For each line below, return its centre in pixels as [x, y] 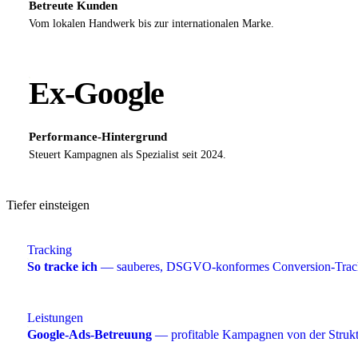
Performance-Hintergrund [98, 136]
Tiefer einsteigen [48, 205]
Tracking [50, 249]
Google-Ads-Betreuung [89, 334]
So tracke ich [62, 266]
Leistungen [55, 317]
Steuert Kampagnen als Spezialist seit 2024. [127, 154]
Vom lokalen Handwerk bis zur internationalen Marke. [151, 23]
